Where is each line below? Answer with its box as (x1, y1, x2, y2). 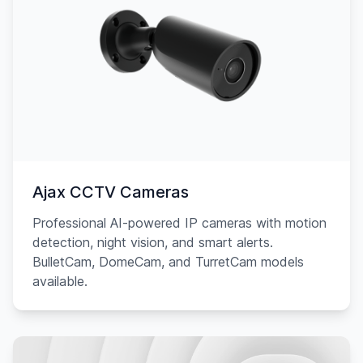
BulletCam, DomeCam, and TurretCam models (32, 254, 304, 270)
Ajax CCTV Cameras (32, 182, 189, 202)
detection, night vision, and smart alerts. (32, 234, 273, 250)
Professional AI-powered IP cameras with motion (32, 215, 327, 231)
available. (32, 273, 88, 289)
